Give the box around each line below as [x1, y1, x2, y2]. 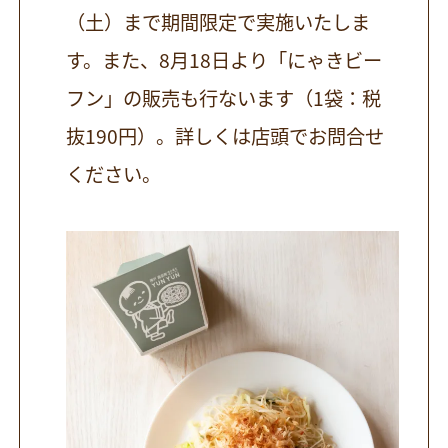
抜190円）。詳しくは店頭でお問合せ [66, 121, 385, 150]
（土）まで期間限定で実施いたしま [66, 7, 371, 36]
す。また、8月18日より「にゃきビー [66, 45, 383, 74]
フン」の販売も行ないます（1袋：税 [66, 83, 382, 112]
